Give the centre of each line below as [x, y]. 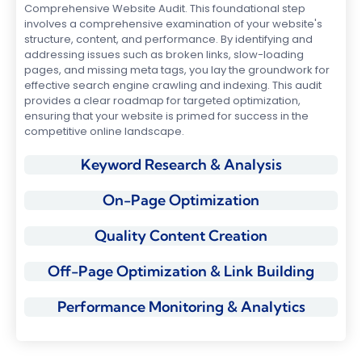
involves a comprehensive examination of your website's [173, 24]
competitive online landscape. [104, 131]
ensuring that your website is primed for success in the [166, 116]
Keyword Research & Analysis [181, 164]
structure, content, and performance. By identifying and [168, 39]
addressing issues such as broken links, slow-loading [164, 55]
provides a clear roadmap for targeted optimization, [162, 101]
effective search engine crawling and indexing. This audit [173, 85]
